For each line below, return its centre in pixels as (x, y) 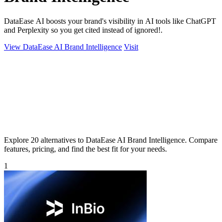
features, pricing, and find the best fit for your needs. (85, 149)
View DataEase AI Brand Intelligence (63, 47)
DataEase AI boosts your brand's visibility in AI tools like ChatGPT (110, 21)
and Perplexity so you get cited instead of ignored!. (83, 30)
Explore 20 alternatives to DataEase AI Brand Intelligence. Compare (111, 140)
